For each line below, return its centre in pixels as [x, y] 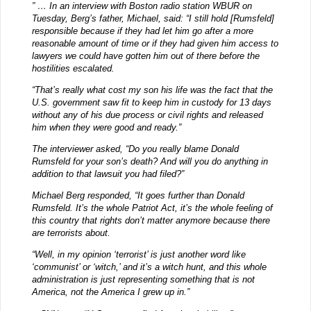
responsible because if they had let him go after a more [142, 31]
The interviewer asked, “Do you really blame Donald [135, 149]
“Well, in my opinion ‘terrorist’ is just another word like [138, 255]
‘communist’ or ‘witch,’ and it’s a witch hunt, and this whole [149, 267]
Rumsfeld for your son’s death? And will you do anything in [150, 162]
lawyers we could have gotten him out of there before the [145, 56]
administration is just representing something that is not [143, 280]
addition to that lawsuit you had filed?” [108, 174]
